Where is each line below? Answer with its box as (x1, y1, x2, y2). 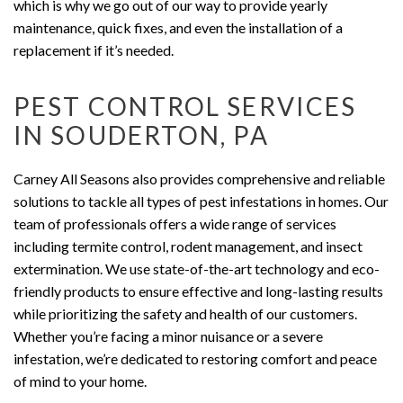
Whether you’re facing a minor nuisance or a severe (13, 327, 323, 345)
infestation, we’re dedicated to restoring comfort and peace (13, 349, 377, 367)
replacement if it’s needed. (13, 41, 174, 59)
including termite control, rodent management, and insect (13, 237, 363, 255)
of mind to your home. (13, 372, 147, 390)
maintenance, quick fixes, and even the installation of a (13, 19, 343, 37)
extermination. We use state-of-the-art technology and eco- (13, 259, 380, 277)
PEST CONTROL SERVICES (13, 90, 357, 121)
